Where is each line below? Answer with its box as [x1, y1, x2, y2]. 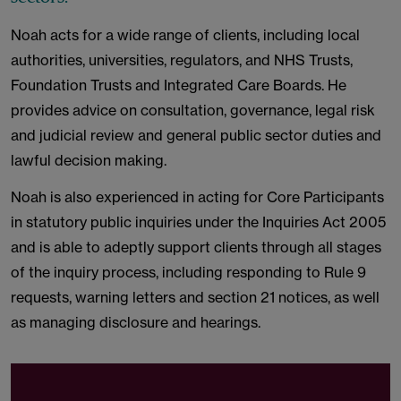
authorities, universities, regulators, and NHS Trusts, [11, 51, 353, 69]
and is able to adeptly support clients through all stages [11, 238, 381, 256]
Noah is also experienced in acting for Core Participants [11, 188, 384, 206]
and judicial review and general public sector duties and [11, 126, 381, 144]
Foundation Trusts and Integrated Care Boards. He [11, 76, 346, 94]
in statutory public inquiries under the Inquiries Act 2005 [11, 213, 386, 231]
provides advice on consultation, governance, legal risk [11, 101, 375, 119]
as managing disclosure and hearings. [11, 313, 260, 331]
